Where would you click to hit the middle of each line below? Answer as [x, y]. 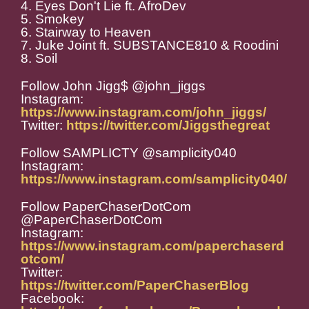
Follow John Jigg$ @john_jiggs [113, 86]
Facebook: [52, 299]
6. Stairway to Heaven [86, 32]
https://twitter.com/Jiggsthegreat [168, 126]
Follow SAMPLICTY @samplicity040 [129, 153]
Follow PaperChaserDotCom [106, 207]
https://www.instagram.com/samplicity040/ [154, 179]
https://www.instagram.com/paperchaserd [152, 246]
